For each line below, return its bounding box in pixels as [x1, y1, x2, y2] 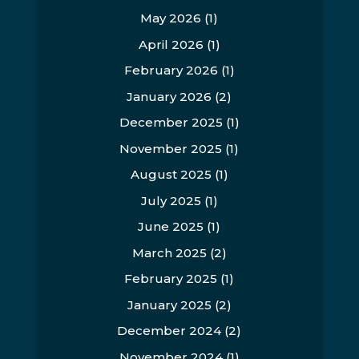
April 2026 [138, 36, 204, 52]
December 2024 [117, 323, 222, 338]
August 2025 [130, 167, 212, 182]
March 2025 [131, 244, 207, 260]
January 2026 [127, 88, 212, 104]
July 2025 [140, 192, 201, 208]
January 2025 [127, 296, 212, 313]
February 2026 [123, 63, 218, 78]
